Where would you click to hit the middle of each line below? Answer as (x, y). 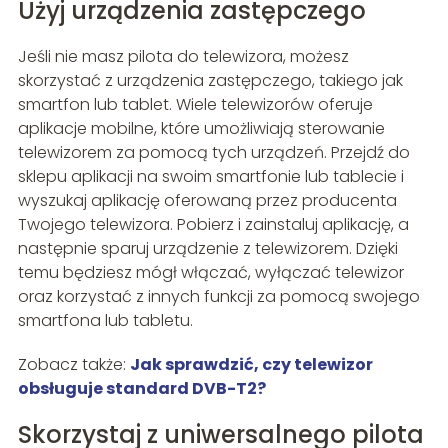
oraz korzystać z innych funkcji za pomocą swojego (218, 296)
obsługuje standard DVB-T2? (141, 388)
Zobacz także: (73, 364)
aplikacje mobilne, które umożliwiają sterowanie (201, 128)
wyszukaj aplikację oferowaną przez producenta (207, 200)
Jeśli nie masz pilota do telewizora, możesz (183, 56)
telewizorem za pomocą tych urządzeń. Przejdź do (213, 152)
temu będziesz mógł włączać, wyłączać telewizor (210, 272)
